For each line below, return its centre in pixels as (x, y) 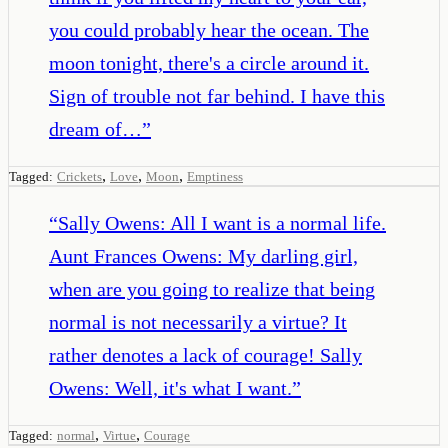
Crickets (79, 176)
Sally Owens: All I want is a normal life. (222, 222)
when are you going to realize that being (212, 288)
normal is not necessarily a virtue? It (198, 321)
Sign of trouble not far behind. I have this (217, 95)
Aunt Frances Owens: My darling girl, (203, 255)
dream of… (95, 128)
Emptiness (215, 176)
